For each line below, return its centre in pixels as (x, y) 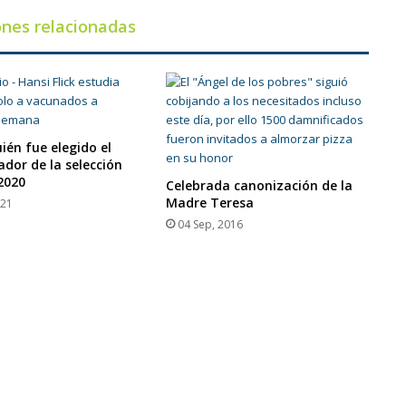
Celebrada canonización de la (260, 186)
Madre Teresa (210, 203)
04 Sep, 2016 (211, 225)
